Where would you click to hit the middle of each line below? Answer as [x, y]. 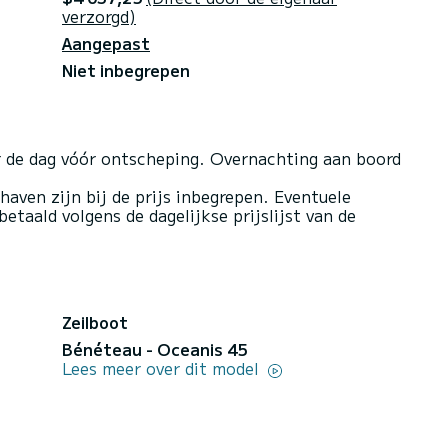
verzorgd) [99, 15]
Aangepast [106, 42]
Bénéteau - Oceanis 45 [154, 348]
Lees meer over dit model [163, 367]
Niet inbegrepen [126, 69]
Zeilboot [95, 321]
